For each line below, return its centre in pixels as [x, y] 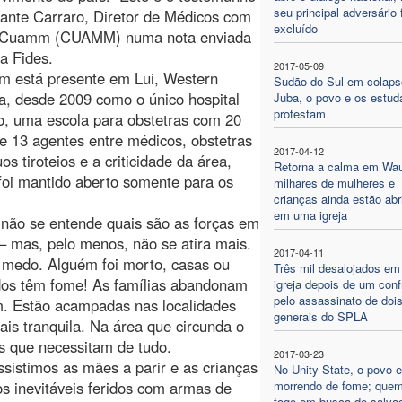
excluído [295, 28]
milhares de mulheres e [334, 182]
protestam [299, 113]
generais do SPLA [320, 316]
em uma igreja [310, 214]
